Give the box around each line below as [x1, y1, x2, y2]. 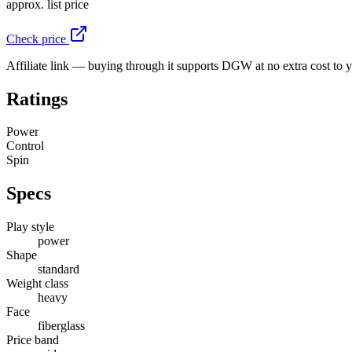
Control [6, 139, 44, 153]
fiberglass [38, 319, 85, 333]
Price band [6, 333, 59, 347]
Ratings [6, 88, 68, 109]
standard [38, 262, 79, 277]
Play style [6, 220, 54, 234]
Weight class [6, 277, 68, 291]
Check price [6, 31, 69, 46]
